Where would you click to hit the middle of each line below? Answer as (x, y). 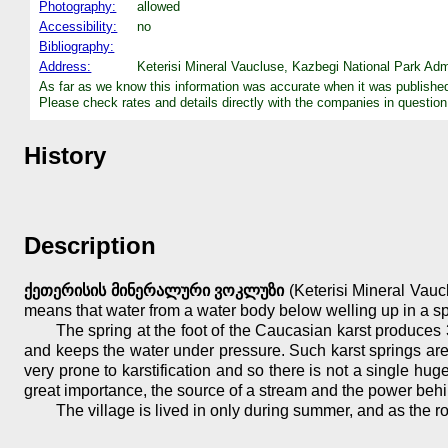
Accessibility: (78, 26)
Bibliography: (77, 46)
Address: (65, 66)
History (65, 155)
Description (90, 246)
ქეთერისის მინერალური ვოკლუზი (154, 291)
